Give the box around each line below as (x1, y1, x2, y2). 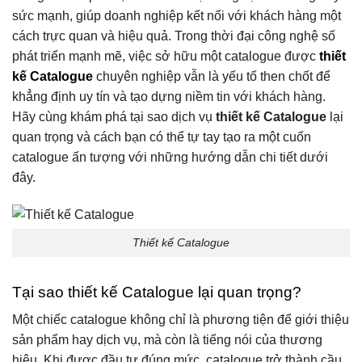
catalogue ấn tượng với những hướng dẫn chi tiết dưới (12, 150, 328, 165)
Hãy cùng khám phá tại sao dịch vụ (12, 110, 216, 124)
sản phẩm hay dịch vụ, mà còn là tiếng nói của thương (12, 333, 322, 347)
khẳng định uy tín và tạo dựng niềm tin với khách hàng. (12, 90, 326, 104)
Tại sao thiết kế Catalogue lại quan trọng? (12, 283, 301, 301)
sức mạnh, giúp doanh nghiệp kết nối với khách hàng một (12, 9, 341, 23)
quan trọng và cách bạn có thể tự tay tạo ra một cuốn (12, 130, 311, 145)
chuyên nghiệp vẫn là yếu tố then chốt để (93, 69, 330, 84)
